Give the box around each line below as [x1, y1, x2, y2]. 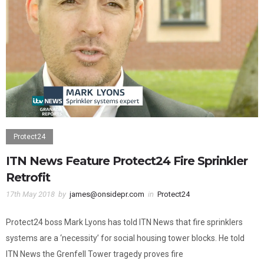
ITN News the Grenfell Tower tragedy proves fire [6, 249, 183, 259]
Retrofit [6, 170, 50, 185]
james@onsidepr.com [70, 190, 144, 199]
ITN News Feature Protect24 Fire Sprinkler [6, 154, 247, 169]
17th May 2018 [6, 190, 55, 199]
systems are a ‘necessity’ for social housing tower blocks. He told [6, 233, 245, 243]
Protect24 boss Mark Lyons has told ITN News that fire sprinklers [6, 217, 243, 227]
